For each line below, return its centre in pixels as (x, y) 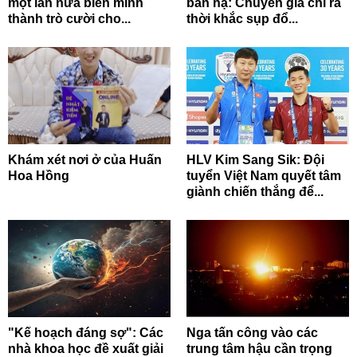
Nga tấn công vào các (252, 333)
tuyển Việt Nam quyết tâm (264, 175)
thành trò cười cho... (69, 18)
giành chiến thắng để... (255, 191)
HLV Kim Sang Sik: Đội (255, 159)
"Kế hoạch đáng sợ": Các (86, 333)
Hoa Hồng (39, 175)
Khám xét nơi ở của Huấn (85, 159)
